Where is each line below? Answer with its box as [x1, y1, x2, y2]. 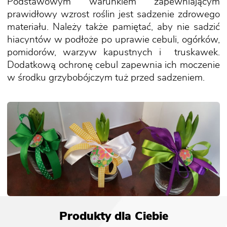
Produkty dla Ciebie [59, 211, 168, 223]
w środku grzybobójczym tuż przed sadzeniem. [7, 72, 205, 83]
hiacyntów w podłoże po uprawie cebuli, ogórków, [7, 34, 220, 45]
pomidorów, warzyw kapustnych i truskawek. [7, 47, 220, 57]
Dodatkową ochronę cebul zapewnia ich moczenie [7, 60, 220, 70]
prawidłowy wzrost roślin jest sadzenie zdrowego [7, 9, 220, 19]
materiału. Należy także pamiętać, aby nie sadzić [7, 22, 220, 32]
